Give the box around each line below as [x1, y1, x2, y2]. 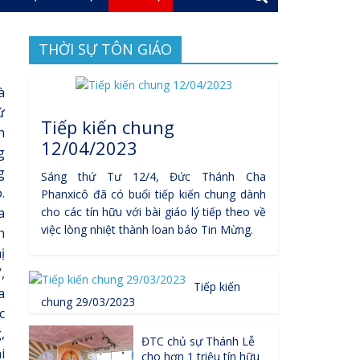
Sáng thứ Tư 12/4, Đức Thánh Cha [41, 169, 266, 184]
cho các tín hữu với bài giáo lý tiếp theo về [41, 204, 266, 219]
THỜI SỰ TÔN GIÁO [39, 39, 172, 59]
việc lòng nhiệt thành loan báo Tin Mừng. [41, 222, 253, 237]
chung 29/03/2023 [41, 294, 135, 309]
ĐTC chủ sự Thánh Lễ [141, 333, 255, 349]
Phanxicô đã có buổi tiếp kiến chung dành [41, 186, 266, 202]
